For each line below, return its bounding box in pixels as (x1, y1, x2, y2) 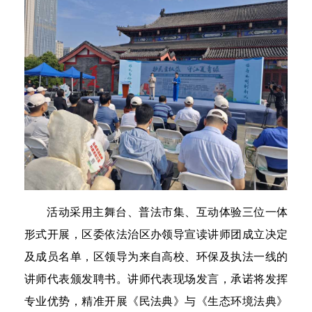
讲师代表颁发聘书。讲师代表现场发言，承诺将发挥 (24, 272, 288, 285)
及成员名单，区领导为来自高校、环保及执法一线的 (24, 250, 288, 263)
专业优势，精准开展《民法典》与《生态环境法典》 (24, 295, 288, 307)
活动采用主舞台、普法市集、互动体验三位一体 (47, 205, 288, 218)
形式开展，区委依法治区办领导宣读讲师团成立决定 (24, 228, 288, 240)
